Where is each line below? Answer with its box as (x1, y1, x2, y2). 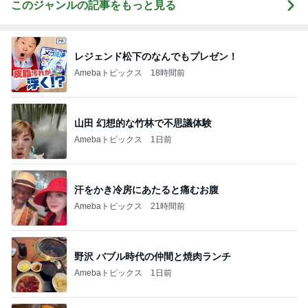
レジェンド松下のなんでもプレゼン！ (74, 50, 238, 62)
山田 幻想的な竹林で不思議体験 (74, 117, 212, 129)
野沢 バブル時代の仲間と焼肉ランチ (74, 250, 231, 262)
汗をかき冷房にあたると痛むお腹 (74, 184, 219, 195)
